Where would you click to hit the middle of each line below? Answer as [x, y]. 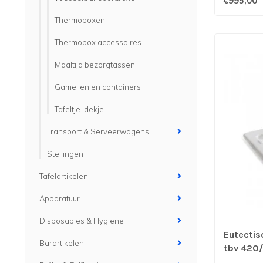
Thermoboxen [80, 20]
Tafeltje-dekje [79, 109]
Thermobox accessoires [98, 42]
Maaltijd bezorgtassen [95, 65]
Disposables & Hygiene [82, 221]
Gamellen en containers [98, 87]
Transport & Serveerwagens [98, 131]
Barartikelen [62, 243]
